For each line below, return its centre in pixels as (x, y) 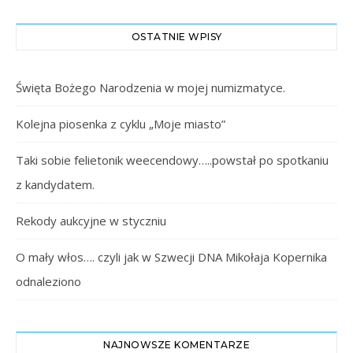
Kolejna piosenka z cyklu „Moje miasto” (121, 123)
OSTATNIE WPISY (176, 36)
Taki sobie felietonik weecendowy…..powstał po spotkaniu (172, 160)
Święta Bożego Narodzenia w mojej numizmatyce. (150, 87)
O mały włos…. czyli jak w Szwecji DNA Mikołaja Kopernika (171, 256)
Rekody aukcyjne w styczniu (91, 220)
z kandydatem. (55, 184)
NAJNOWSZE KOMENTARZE (176, 344)
